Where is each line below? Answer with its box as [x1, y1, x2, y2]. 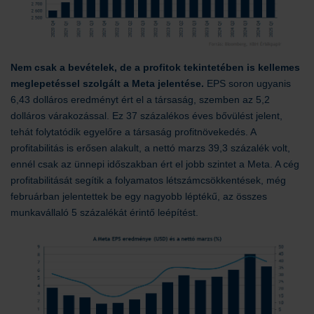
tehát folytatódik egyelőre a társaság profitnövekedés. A [11, 126, 256, 137]
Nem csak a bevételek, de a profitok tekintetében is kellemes [11, 62, 300, 73]
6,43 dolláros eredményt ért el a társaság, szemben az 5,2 [11, 94, 270, 105]
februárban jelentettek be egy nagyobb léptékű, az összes [11, 191, 267, 202]
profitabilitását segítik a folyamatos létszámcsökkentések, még [11, 175, 286, 186]
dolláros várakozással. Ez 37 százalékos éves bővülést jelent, [11, 110, 282, 121]
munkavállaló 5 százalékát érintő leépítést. [11, 207, 201, 218]
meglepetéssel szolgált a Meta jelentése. [11, 78, 204, 89]
